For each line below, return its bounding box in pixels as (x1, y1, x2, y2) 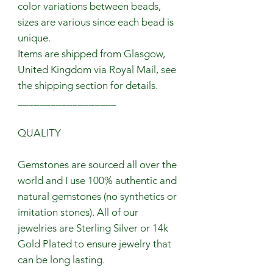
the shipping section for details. (18, 79, 158, 91)
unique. (18, 31, 53, 44)
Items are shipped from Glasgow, (18, 47, 165, 60)
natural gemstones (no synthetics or (18, 190, 177, 202)
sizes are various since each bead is (18, 15, 174, 28)
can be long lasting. (18, 253, 105, 266)
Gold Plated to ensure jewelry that (18, 237, 171, 250)
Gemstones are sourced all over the (18, 158, 177, 171)
